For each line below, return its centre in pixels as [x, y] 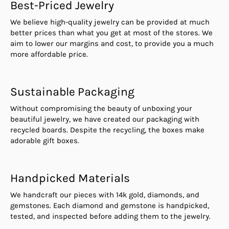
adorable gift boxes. [46, 141]
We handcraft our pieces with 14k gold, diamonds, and [105, 195]
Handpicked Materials [70, 178]
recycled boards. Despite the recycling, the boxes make [107, 130]
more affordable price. [49, 54]
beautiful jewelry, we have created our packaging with [105, 119]
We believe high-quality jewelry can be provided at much [110, 22]
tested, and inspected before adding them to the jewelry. [110, 216]
